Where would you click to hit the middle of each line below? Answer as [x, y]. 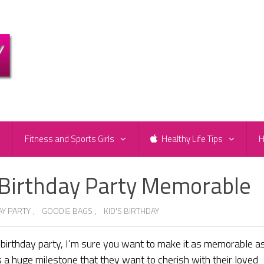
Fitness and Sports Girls [70, 139]
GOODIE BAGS [67, 211]
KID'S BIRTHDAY [131, 211]
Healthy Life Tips [191, 139]
